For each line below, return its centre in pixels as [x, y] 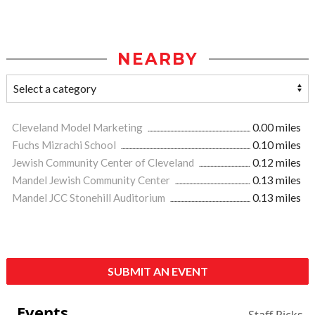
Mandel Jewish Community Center [92, 180]
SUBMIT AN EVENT [157, 271]
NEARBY [157, 59]
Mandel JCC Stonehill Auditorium [90, 198]
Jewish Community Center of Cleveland [104, 163]
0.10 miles [277, 145]
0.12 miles [277, 163]
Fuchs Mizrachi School [65, 145]
